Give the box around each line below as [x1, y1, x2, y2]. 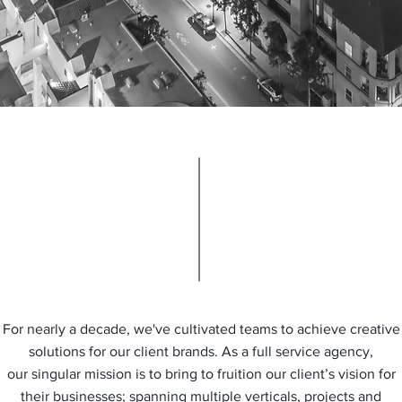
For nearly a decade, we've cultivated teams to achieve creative [2, 321, 400, 336]
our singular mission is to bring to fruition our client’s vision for [6, 366, 396, 381]
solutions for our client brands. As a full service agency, [29, 344, 373, 359]
